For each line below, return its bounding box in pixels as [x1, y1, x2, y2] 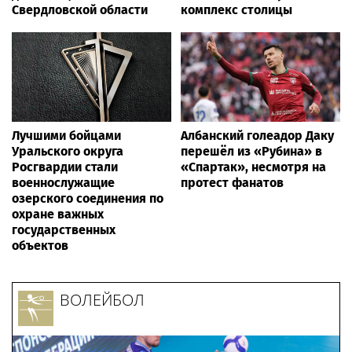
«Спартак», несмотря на [181, 159, 326, 174]
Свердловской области [12, 2, 148, 17]
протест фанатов [181, 174, 284, 190]
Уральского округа [12, 143, 123, 159]
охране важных [12, 206, 104, 222]
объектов [12, 237, 68, 253]
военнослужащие [12, 174, 115, 190]
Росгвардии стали [12, 159, 118, 174]
